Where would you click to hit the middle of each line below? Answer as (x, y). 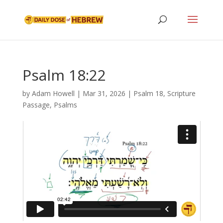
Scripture (181, 93)
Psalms (65, 105)
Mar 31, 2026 (104, 93)
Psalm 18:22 (64, 75)
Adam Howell (53, 93)
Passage (36, 105)
